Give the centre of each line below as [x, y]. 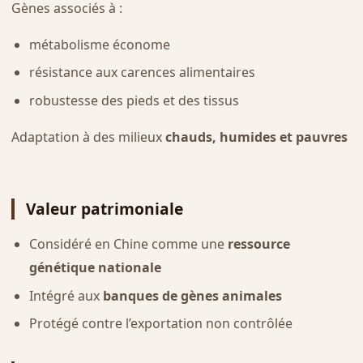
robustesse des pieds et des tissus [134, 101]
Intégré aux [66, 295]
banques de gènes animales [192, 295]
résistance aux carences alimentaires [142, 73]
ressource [258, 244]
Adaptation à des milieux [88, 137]
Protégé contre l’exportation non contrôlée [160, 324]
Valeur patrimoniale [104, 209]
